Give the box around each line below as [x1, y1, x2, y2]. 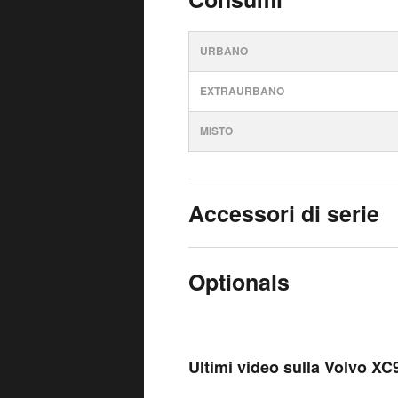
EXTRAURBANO [200, 83, 284, 99]
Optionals [188, 266, 290, 298]
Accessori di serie [188, 197, 379, 229]
